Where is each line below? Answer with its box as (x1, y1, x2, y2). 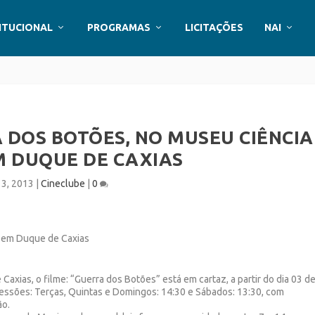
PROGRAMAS (87, 22, 150, 33)
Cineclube (41, 178, 86, 189)
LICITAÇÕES (185, 22, 243, 33)
